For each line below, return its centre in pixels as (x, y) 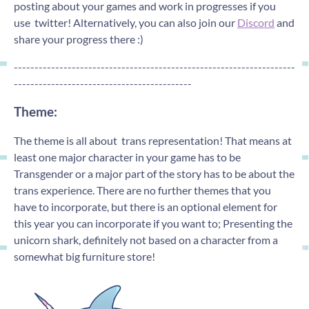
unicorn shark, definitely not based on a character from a (146, 240)
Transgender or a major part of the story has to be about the (154, 174)
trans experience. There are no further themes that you (142, 190)
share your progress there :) (79, 39)
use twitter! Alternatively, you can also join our (126, 22)
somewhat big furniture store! (86, 257)
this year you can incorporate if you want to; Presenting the (153, 223)
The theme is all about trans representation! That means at (153, 141)
